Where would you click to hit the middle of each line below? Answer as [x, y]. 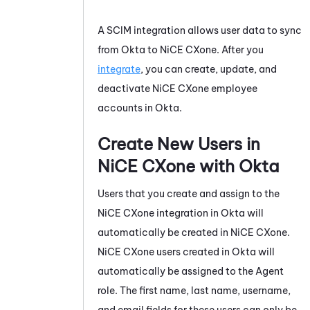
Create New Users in [179, 144]
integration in [188, 213]
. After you [240, 49]
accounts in [126, 108]
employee [233, 88]
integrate [119, 69]
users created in [193, 252]
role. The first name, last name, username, [194, 290]
